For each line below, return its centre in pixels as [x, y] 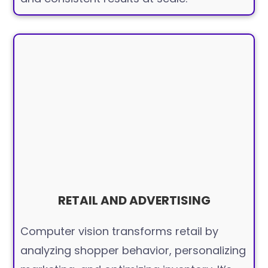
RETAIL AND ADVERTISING [134, 200]
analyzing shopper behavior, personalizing [133, 250]
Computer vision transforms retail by [120, 231]
